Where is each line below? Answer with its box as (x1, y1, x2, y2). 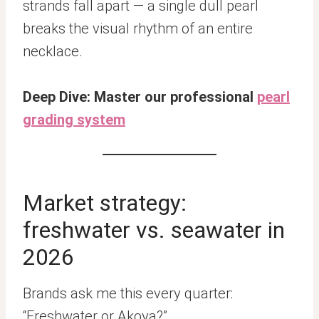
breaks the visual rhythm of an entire (23, 20, 253, 37)
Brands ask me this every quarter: (23, 285, 233, 302)
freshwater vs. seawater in (23, 216, 285, 244)
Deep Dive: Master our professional (23, 88, 257, 105)
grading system (23, 111, 125, 128)
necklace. (23, 43, 83, 60)
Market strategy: (23, 189, 187, 216)
